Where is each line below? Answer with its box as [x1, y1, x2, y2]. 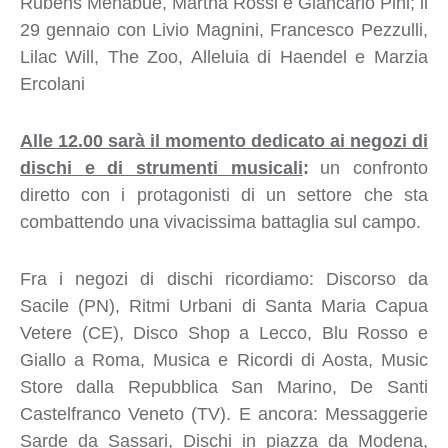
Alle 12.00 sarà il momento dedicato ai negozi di [19, 130, 428, 151]
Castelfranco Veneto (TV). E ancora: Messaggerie [19, 403, 428, 424]
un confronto [320, 157, 429, 178]
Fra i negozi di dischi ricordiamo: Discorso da [19, 268, 428, 289]
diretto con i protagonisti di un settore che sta [19, 184, 428, 205]
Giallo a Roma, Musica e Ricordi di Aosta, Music [19, 349, 428, 370]
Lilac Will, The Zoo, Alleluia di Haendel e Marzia [19, 46, 428, 67]
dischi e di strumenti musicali [19, 157, 303, 178]
